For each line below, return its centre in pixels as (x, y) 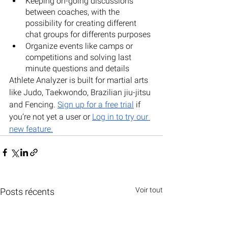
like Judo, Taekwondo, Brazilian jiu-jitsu (81, 92)
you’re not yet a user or (51, 117)
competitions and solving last (79, 57)
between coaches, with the (74, 12)
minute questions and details (77, 68)
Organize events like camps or (80, 46)
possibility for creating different (82, 23)
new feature (30, 129)
